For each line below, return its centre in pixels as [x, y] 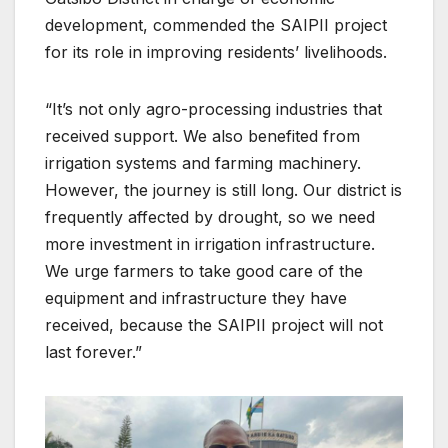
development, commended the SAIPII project [216, 25]
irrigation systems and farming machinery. [203, 163]
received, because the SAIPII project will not [214, 325]
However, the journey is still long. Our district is [223, 190]
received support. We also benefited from [202, 136]
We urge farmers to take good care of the [204, 271]
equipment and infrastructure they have [196, 298]
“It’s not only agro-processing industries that [213, 109]
